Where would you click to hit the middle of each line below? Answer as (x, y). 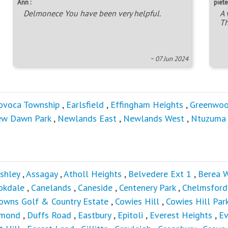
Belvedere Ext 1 (160, 174)
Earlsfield (85, 105)
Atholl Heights (93, 174)
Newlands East (87, 119)
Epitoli (130, 215)
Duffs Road (49, 215)
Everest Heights (181, 215)
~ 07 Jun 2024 (169, 59)
